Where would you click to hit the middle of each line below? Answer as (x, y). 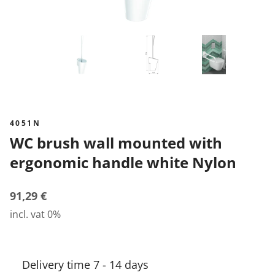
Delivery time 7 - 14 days (85, 265)
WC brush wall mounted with (17, 143)
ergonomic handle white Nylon (123, 162)
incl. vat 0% (35, 214)
